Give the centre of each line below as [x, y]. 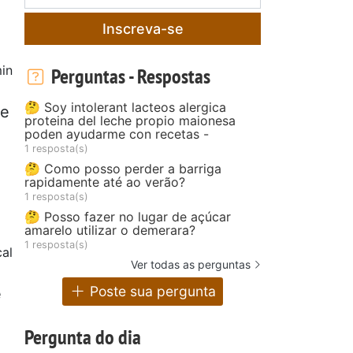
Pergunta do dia [83, 337]
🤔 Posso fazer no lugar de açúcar [128, 216]
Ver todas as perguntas [191, 264]
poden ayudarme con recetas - [117, 134]
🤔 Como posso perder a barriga [123, 168]
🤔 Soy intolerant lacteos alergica [125, 107]
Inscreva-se [143, 28]
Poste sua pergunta [151, 292]
